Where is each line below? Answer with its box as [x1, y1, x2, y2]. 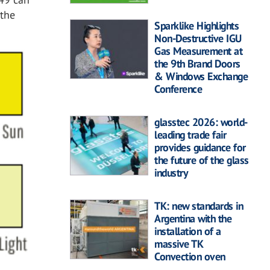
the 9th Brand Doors [154, 57, 240, 71]
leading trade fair [154, 128, 226, 142]
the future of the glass [154, 153, 249, 168]
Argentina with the [154, 212, 231, 226]
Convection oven [154, 250, 225, 264]
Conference [154, 82, 202, 96]
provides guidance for [154, 140, 246, 155]
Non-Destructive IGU [154, 31, 242, 46]
